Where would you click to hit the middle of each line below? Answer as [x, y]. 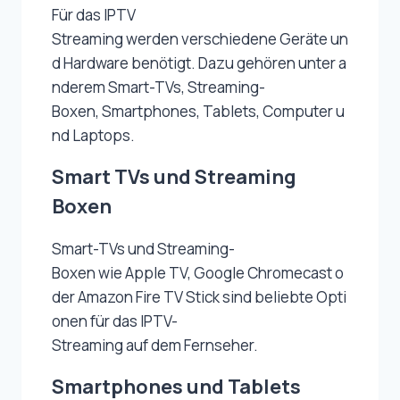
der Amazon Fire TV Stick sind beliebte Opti [199, 297]
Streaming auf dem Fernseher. [155, 346]
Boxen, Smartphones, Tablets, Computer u [198, 112]
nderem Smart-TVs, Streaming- [158, 87]
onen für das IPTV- [115, 321]
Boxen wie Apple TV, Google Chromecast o [198, 273]
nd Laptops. [93, 136]
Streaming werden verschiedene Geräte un [200, 39]
